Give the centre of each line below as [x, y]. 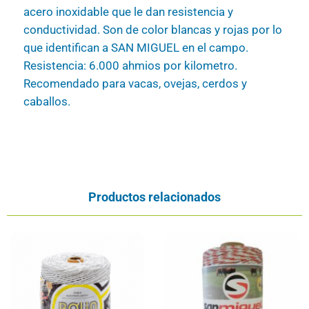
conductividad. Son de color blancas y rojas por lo [152, 30]
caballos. [47, 102]
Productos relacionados [154, 197]
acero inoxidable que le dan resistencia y [128, 12]
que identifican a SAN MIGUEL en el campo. [136, 48]
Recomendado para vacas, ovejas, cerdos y [135, 84]
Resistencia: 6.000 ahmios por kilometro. [130, 66]
